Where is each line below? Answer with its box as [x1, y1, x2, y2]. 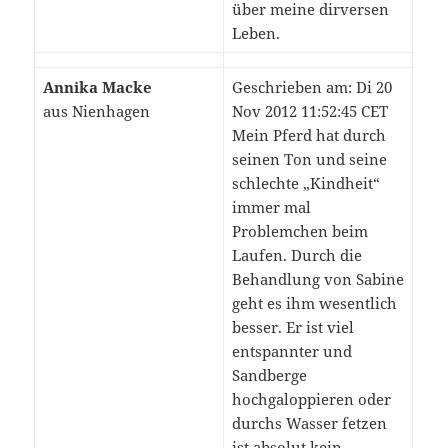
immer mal [231, 197, 311, 218]
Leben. [231, 23, 280, 44]
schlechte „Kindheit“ [231, 173, 380, 194]
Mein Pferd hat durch [231, 125, 386, 146]
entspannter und [231, 341, 352, 362]
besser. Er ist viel [231, 317, 354, 338]
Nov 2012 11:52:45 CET [231, 101, 388, 122]
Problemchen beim [231, 221, 368, 242]
